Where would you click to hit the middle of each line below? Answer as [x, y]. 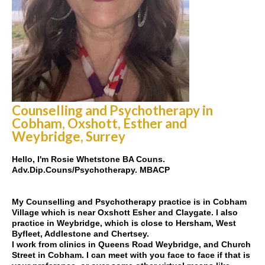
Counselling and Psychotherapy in [112, 110]
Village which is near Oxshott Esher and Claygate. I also [125, 212]
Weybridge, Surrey [69, 136]
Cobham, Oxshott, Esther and [99, 123]
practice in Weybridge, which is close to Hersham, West [124, 223]
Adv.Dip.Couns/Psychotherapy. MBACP [91, 170]
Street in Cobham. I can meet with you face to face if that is [131, 255]
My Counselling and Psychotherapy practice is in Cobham [129, 202]
